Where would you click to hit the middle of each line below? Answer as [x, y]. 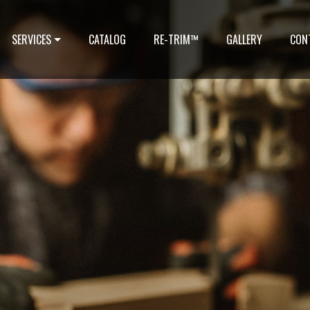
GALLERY [244, 39]
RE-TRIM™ [176, 39]
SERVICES [31, 39]
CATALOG [107, 39]
